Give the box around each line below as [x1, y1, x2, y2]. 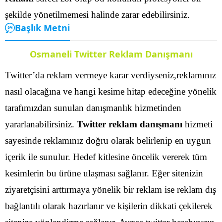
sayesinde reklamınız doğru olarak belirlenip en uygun [5, 135, 211, 146]
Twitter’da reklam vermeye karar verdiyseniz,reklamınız [5, 69, 216, 80]
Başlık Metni [15, 21, 70, 34]
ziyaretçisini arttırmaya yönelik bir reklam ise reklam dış [5, 184, 216, 195]
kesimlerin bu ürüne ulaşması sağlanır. [5, 167, 149, 178]
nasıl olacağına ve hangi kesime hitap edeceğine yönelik [5, 86, 217, 97]
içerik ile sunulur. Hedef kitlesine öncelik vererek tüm [5, 151, 207, 162]
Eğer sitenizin [152, 167, 203, 178]
